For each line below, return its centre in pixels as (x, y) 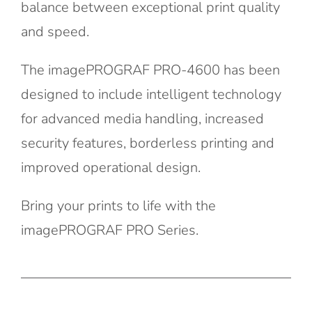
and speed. (55, 31)
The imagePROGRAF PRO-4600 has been (150, 70)
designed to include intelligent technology (151, 94)
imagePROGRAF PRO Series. (109, 230)
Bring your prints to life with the (118, 205)
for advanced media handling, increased (142, 118)
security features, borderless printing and (147, 143)
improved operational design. (110, 167)
